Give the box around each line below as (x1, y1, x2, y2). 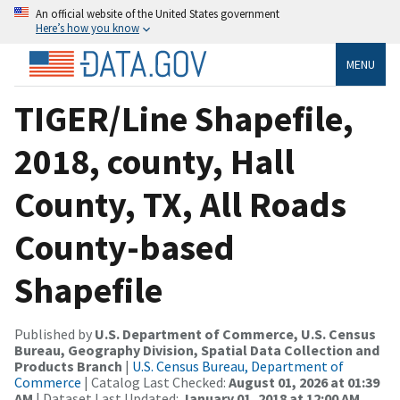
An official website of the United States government (36, 6, 279, 21)
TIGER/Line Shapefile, (14, 96, 354, 141)
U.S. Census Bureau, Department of (132, 356, 344, 375)
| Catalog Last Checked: (81, 372, 229, 391)
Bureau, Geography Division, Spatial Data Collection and (14, 340, 379, 359)
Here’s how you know (36, 21, 139, 35)
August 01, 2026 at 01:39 (229, 372, 379, 391)
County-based (14, 224, 235, 270)
